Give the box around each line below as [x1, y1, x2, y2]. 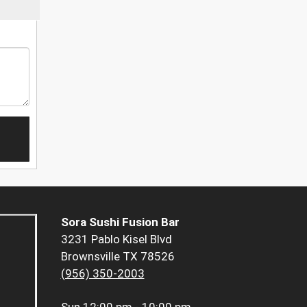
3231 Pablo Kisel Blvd [60, 232, 172, 247]
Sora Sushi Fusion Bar [60, 215, 180, 230]
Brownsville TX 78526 [60, 249, 175, 264]
